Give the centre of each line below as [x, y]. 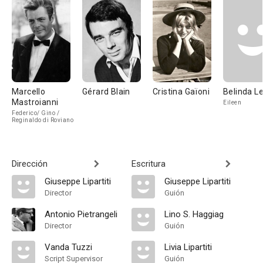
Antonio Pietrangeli [81, 214]
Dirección [30, 164]
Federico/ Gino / [36, 113]
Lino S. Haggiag [194, 214]
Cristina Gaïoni [181, 92]
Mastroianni [35, 102]
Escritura [149, 164]
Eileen [232, 102]
